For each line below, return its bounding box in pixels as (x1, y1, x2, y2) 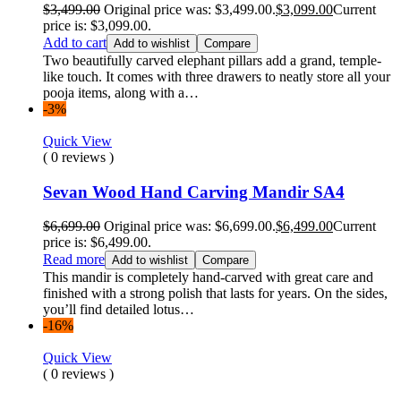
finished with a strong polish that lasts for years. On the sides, (43, 286, 388, 302)
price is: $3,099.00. (43, 18, 151, 33)
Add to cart (43, 35, 107, 50)
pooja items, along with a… (43, 85, 199, 100)
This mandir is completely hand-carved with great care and (43, 269, 373, 286)
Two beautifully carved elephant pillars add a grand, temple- (43, 53, 381, 68)
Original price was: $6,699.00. (104, 218, 276, 235)
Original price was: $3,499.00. (104, 2, 276, 17)
